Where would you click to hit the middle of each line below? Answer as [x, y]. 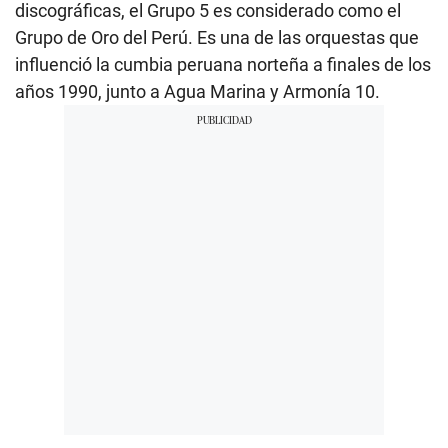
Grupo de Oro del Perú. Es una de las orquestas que [217, 37]
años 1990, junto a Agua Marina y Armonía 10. [197, 91]
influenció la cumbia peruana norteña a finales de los [223, 64]
